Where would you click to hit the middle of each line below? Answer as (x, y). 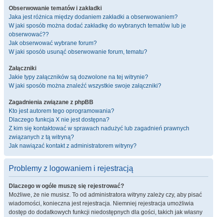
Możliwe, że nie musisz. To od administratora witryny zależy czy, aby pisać (105, 195)
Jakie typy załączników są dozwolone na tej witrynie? (78, 77)
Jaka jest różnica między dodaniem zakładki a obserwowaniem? (93, 17)
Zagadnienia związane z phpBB (51, 102)
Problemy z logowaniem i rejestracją (71, 168)
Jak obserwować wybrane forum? (53, 43)
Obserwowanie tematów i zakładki (55, 8)
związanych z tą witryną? (41, 137)
